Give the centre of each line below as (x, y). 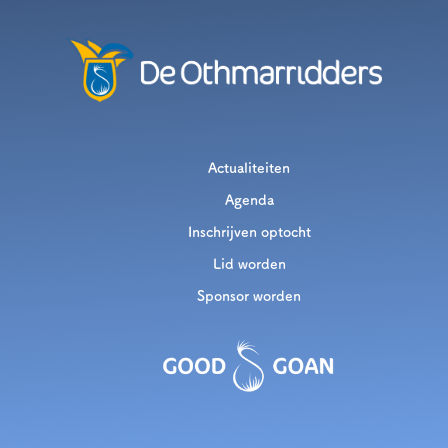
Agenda (249, 199)
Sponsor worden (249, 295)
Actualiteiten (249, 167)
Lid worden (249, 263)
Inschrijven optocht (249, 231)
